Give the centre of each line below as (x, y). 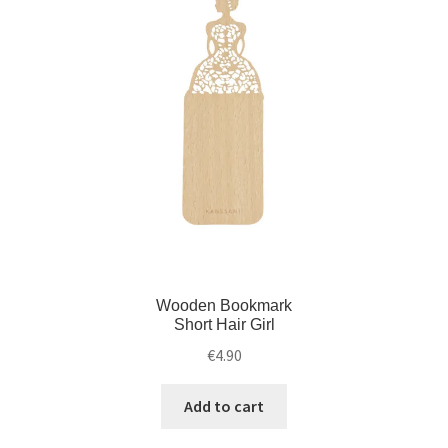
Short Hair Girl (224, 325)
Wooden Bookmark (224, 306)
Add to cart (224, 405)
